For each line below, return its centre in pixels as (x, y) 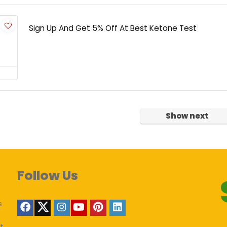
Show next (187, 116)
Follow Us (47, 176)
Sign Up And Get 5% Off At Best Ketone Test (113, 28)
